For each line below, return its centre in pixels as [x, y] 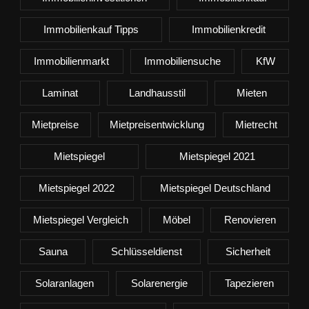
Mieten [252, 93]
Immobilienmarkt [72, 61]
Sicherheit [248, 252]
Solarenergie [159, 283]
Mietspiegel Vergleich [81, 220]
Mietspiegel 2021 [218, 157]
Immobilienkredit [229, 30]
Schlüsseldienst [146, 252]
